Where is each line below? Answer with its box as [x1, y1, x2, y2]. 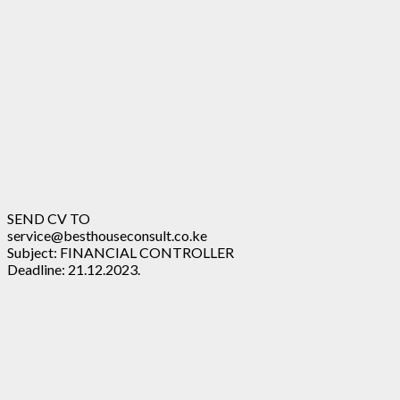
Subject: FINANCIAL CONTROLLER [7, 243, 234, 261]
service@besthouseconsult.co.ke [7, 226, 207, 244]
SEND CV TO [7, 209, 90, 227]
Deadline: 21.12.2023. [7, 260, 140, 278]
